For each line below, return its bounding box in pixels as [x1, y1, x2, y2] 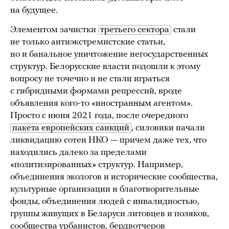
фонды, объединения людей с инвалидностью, [10, 196, 199, 207]
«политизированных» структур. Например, [10, 159, 183, 170]
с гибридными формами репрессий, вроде [10, 86, 182, 96]
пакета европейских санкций [12, 123, 129, 133]
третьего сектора [100, 25, 169, 35]
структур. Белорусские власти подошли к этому [10, 61, 200, 72]
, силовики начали [131, 123, 205, 133]
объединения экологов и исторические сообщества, [10, 172, 218, 182]
